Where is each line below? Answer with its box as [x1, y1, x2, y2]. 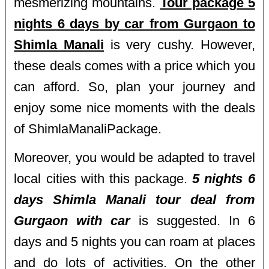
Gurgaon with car [14, 214, 131, 229]
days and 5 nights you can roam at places [14, 235, 255, 250]
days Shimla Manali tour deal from [14, 193, 255, 208]
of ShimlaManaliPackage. [14, 121, 162, 136]
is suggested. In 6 [130, 214, 255, 229]
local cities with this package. [14, 172, 193, 187]
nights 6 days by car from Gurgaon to [14, 16, 255, 31]
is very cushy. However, [104, 37, 255, 52]
